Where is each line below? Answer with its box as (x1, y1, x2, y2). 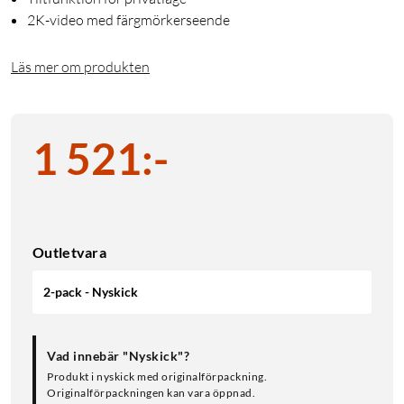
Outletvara (32, 243, 106, 262)
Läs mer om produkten (11, 58, 150, 77)
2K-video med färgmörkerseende (27, 11, 230, 30)
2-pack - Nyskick (43, 284, 138, 300)
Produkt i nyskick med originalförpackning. (47, 370, 267, 384)
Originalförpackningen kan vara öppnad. (47, 386, 255, 400)
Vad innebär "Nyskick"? (47, 348, 189, 364)
